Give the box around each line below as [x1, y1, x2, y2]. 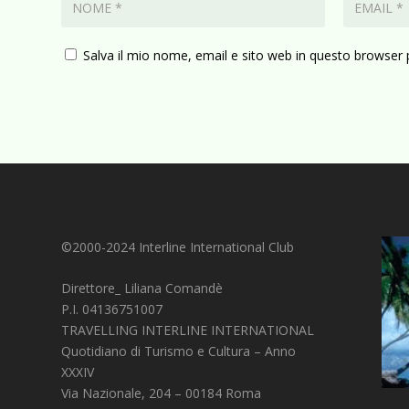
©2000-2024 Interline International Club [61, 237, 295, 256]
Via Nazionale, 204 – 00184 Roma [61, 383, 262, 402]
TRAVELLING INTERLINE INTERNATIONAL [61, 320, 315, 339]
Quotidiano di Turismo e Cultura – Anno [61, 341, 297, 360]
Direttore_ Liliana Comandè [61, 278, 224, 297]
